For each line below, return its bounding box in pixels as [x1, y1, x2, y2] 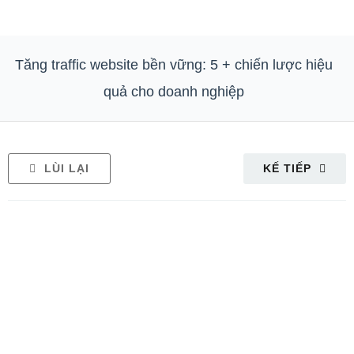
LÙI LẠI [44, 162, 89, 175]
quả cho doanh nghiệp [104, 84, 244, 100]
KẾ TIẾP [263, 162, 311, 175]
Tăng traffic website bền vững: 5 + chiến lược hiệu [15, 57, 333, 73]
